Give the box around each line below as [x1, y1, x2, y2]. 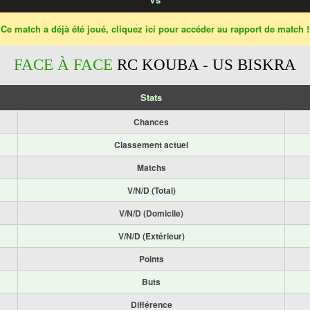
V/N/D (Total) [127, 184, 176, 197]
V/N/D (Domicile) [119, 207, 183, 219]
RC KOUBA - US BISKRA [117, 55, 296, 73]
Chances [134, 116, 169, 128]
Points [138, 253, 164, 265]
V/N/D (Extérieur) [118, 230, 185, 242]
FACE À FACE [14, 55, 117, 73]
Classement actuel [114, 138, 188, 151]
